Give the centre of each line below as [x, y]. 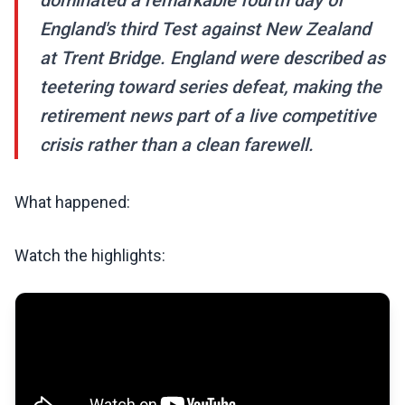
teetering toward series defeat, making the [211, 87]
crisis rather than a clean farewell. [177, 145]
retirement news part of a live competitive [208, 116]
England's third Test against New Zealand [205, 29]
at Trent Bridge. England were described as [212, 58]
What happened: [72, 202]
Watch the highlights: [90, 256]
